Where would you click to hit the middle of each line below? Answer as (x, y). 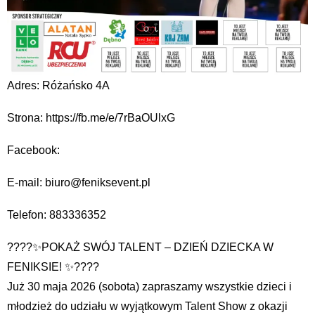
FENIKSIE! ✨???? (53, 266)
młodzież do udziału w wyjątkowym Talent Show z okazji (147, 306)
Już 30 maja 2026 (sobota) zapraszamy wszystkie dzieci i (149, 286)
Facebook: (33, 150)
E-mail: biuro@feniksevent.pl (79, 182)
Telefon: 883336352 (57, 214)
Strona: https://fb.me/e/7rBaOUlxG (91, 117)
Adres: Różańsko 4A (58, 85)
